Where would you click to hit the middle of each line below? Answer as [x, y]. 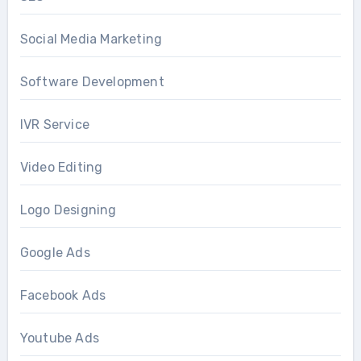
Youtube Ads [59, 338]
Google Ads [55, 252]
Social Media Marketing [91, 39]
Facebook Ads [63, 295]
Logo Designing [68, 210]
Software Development [92, 81]
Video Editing [61, 167]
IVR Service [54, 124]
